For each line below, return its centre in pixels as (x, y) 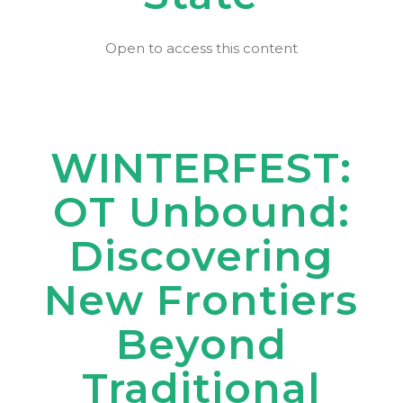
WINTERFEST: (201, 168)
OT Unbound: (201, 212)
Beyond (201, 344)
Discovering (201, 256)
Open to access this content (201, 48)
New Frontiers (201, 300)
